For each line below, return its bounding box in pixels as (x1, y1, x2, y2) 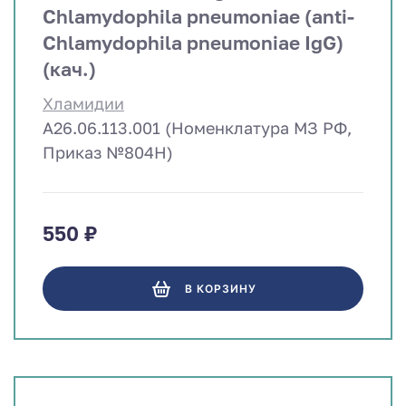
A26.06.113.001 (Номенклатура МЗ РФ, (43, 118, 352, 139)
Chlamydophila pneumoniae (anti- (43, 5, 354, 29)
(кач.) (43, 57, 96, 82)
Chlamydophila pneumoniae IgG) (43, 31, 343, 55)
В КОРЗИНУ (184, 282, 256, 295)
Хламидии (43, 93, 124, 114)
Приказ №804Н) (43, 142, 173, 163)
